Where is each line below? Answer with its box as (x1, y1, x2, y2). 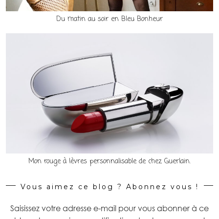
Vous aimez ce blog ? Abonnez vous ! (20, 182, 199, 191)
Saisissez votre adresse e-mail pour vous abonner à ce (10, 203, 209, 213)
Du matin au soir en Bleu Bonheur (56, 14, 163, 25)
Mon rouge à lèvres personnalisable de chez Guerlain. (28, 156, 191, 167)
